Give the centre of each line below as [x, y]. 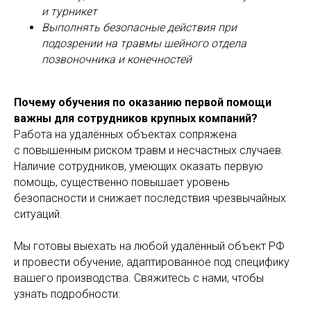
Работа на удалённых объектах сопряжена [125, 134]
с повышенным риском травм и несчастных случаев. [149, 150]
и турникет [69, 11]
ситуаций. [38, 214]
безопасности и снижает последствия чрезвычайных [150, 198]
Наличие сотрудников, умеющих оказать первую [138, 166]
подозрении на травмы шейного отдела [144, 43]
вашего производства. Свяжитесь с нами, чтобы [139, 278]
